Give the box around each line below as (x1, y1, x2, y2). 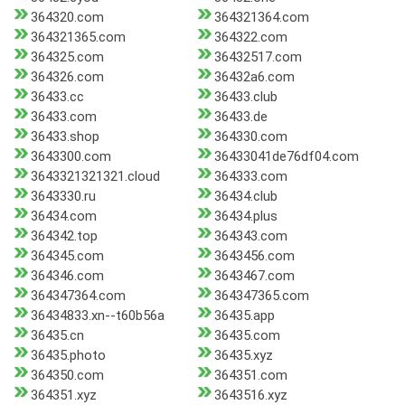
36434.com (31, 208, 97, 225)
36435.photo (31, 347, 106, 364)
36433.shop (31, 128, 99, 146)
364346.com (31, 268, 104, 285)
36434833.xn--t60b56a (31, 307, 165, 325)
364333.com (213, 168, 287, 185)
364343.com (213, 228, 287, 245)
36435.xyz (213, 347, 273, 364)
